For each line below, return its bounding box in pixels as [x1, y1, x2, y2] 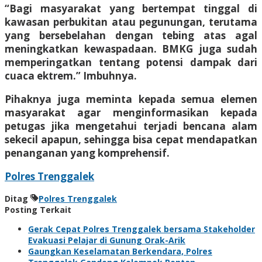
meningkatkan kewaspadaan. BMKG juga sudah [5, 42, 257, 56]
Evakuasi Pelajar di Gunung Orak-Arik [28, 234, 185, 246]
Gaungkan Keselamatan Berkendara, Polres [28, 245, 212, 257]
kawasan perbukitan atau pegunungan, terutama [5, 15, 257, 29]
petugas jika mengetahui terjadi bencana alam [5, 119, 257, 133]
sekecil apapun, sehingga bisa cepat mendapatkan [5, 132, 257, 146]
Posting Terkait [5, 204, 71, 215]
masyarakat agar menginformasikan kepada [5, 105, 257, 119]
